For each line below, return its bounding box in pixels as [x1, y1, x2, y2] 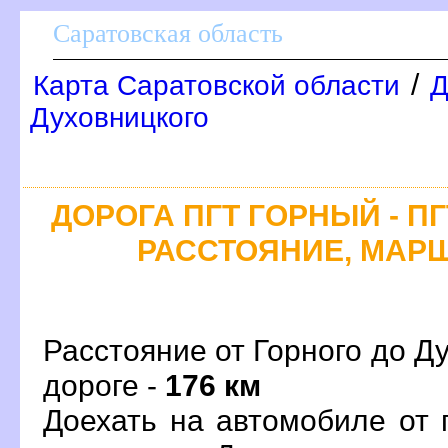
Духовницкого [30, 102, 209, 133]
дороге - [43, 367, 165, 402]
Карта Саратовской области [33, 70, 400, 101]
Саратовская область [53, 19, 283, 48]
